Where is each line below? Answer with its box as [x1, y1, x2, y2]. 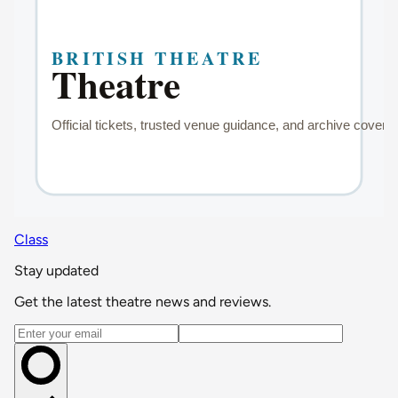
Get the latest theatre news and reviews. [14, 292, 271, 310]
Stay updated [14, 261, 99, 279]
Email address [13, 322, 99, 340]
